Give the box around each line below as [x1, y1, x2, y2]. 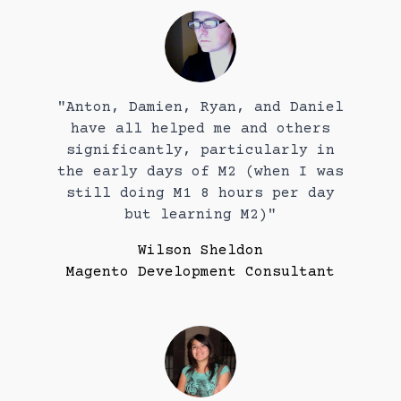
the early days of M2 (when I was [57, 163, 344, 180]
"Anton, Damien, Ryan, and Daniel [57, 98, 344, 115]
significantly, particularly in [66, 141, 335, 158]
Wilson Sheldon [138, 242, 263, 259]
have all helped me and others [71, 120, 330, 137]
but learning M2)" [124, 206, 277, 223]
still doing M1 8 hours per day [66, 184, 335, 201]
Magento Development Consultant [66, 263, 335, 280]
